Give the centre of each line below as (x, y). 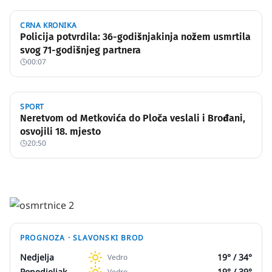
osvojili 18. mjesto (60, 131)
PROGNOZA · (47, 238)
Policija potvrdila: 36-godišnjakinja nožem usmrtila (135, 37)
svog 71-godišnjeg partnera (80, 50)
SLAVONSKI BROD (109, 238)
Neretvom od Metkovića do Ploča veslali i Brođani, (133, 118)
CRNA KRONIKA (49, 25)
